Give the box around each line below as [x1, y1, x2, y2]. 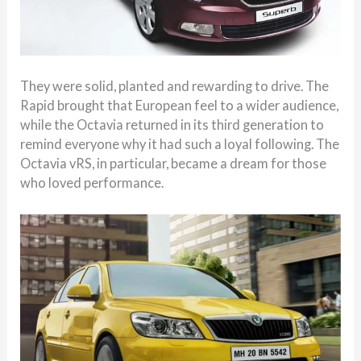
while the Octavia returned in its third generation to [20, 117, 325, 133]
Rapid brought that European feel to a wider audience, [20, 98, 339, 114]
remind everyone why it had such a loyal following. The [20, 136, 340, 152]
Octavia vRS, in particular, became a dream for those [20, 156, 327, 172]
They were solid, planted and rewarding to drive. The [20, 78, 330, 94]
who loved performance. [20, 175, 164, 191]
